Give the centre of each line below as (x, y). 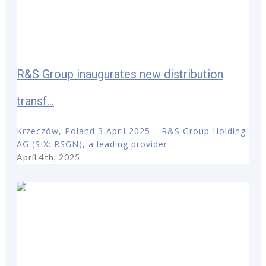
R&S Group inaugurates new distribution (120, 75)
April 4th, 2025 (48, 157)
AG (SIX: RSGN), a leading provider (92, 144)
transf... (35, 101)
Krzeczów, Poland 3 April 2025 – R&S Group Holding (131, 131)
